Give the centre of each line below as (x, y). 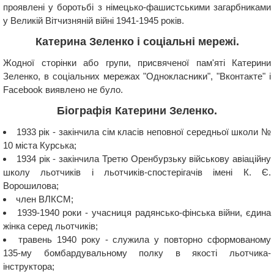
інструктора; (29, 266)
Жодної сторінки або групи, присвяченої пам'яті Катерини (137, 62)
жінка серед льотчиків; (50, 226)
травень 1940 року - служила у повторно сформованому (144, 239)
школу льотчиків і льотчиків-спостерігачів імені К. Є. (137, 172)
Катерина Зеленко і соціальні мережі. (137, 41)
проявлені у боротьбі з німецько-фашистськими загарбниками (137, 7)
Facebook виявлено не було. (63, 89)
